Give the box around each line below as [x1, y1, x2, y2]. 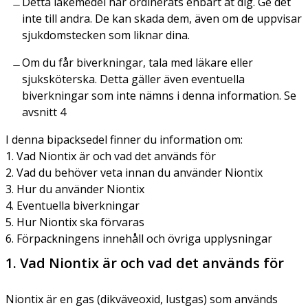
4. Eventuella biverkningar [5, 197, 140, 213]
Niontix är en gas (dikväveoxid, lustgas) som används [5, 291, 278, 307]
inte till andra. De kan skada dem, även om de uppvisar [22, 10, 302, 26]
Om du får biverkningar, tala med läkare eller [22, 54, 253, 70]
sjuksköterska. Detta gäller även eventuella [22, 71, 245, 87]
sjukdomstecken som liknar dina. [22, 27, 190, 43]
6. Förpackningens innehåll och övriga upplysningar [5, 230, 272, 246]
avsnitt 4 [22, 104, 66, 120]
